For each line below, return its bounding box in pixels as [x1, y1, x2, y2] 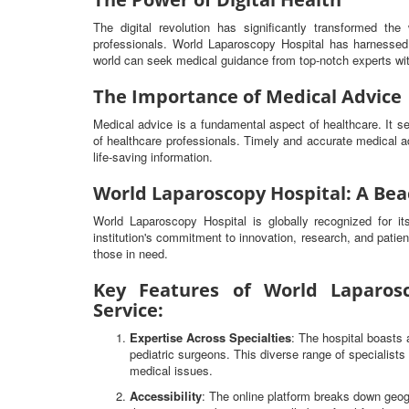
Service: [93, 298, 163, 322]
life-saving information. [93, 148, 213, 165]
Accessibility [130, 387, 202, 404]
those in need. [93, 245, 168, 262]
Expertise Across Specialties [130, 329, 291, 346]
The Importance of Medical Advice [93, 84, 402, 109]
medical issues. [130, 362, 213, 379]
